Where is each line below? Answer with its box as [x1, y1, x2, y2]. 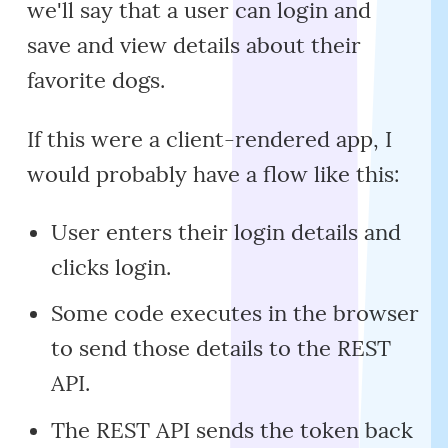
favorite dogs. [27, 66, 166, 95]
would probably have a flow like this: [27, 159, 401, 188]
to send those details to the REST [50, 334, 391, 363]
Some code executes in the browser [50, 299, 419, 328]
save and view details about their [27, 31, 362, 60]
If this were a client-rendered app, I [27, 124, 393, 153]
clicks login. [50, 252, 171, 281]
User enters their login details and [50, 217, 401, 246]
